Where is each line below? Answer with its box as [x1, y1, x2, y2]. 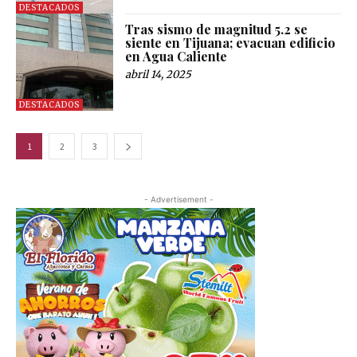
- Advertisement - [143, 194, 214, 204]
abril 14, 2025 [125, 67, 192, 81]
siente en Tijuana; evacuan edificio [125, 33, 336, 51]
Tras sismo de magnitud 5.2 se [125, 20, 308, 37]
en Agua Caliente [125, 47, 228, 65]
